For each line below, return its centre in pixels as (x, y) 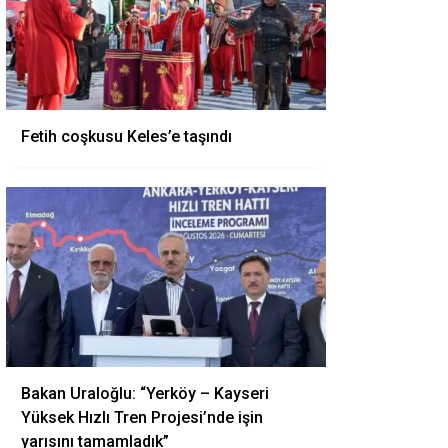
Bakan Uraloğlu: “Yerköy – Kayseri (145, 393)
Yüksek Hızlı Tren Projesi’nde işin (142, 417)
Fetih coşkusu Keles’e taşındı (126, 136)
